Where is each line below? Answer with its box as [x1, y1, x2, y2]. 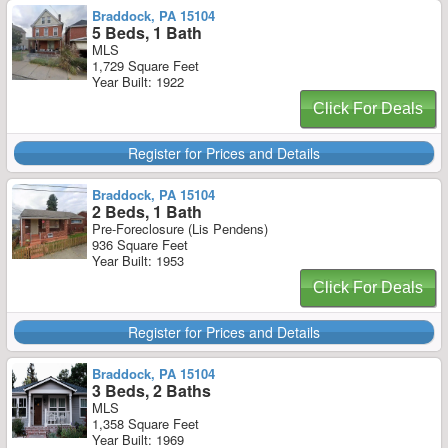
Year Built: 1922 [92, 72, 184, 91]
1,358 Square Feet [92, 414, 199, 433]
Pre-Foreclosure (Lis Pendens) [92, 219, 268, 238]
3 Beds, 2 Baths [92, 379, 211, 402]
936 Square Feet [92, 235, 188, 254]
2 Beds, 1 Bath [92, 200, 202, 223]
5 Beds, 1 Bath [92, 21, 202, 44]
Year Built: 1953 [92, 251, 184, 270]
